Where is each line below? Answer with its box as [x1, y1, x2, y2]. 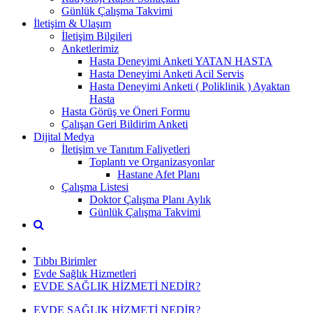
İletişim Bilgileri [61, 29, 132, 42]
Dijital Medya [34, 130, 94, 143]
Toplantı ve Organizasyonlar [89, 155, 214, 168]
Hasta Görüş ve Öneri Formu [61, 105, 190, 117]
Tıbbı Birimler [34, 254, 96, 267]
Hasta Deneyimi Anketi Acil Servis [89, 67, 244, 80]
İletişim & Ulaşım [34, 17, 111, 29]
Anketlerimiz [61, 42, 119, 54]
